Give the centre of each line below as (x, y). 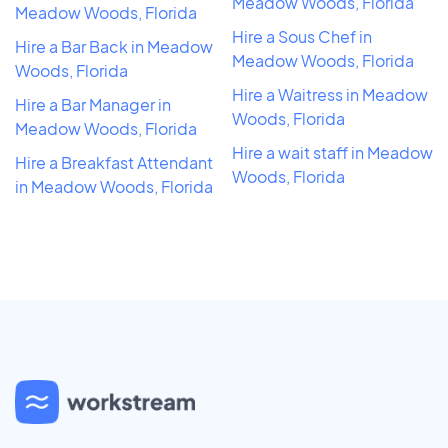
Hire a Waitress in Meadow (330, 94)
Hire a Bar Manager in (93, 104)
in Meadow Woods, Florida (114, 186)
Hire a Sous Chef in (302, 36)
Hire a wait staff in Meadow (332, 152)
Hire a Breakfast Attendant (114, 162)
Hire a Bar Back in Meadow (114, 46)
